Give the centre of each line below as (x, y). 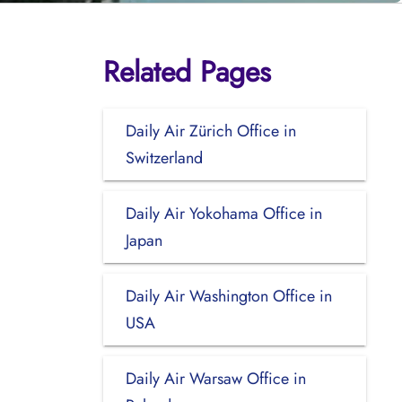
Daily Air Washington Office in (228, 296)
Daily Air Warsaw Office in (215, 378)
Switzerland (164, 157)
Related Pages (187, 71)
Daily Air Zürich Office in (210, 131)
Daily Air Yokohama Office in (223, 213)
